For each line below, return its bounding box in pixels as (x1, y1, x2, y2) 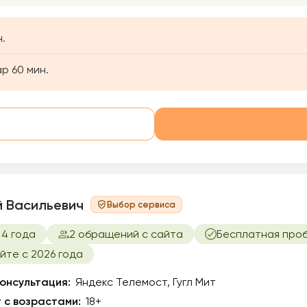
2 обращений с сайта (69, 228, 183, 241)
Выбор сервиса (107, 199, 175, 210)
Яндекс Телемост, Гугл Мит (75, 275, 216, 288)
